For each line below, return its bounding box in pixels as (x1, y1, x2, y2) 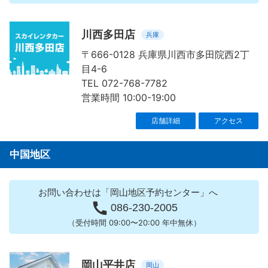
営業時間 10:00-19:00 (81, 92, 176, 104)
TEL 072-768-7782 (81, 77, 167, 90)
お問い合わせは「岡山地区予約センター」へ (38, 187, 218, 199)
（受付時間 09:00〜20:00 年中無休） (67, 218, 201, 228)
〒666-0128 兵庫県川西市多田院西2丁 (81, 48, 249, 61)
